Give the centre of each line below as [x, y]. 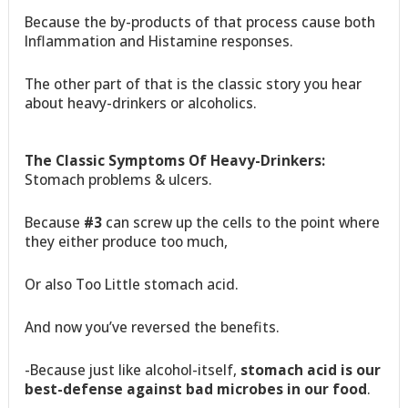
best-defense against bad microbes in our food [196, 388]
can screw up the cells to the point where [241, 222]
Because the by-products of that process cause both [200, 21]
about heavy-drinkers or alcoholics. [141, 102]
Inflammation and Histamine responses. [159, 41]
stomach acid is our [311, 369]
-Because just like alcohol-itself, [133, 369]
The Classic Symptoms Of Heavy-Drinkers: [175, 160]
